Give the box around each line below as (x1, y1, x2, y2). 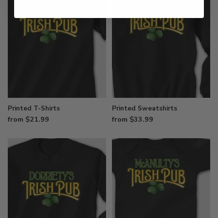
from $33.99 (112, 114, 153, 124)
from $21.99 (8, 114, 49, 124)
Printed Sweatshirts (112, 103, 177, 113)
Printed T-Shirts (8, 103, 60, 113)
